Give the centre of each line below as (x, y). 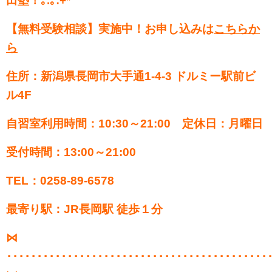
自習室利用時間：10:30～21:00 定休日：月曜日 (134, 123)
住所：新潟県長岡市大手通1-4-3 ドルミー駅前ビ (131, 76)
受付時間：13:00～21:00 (71, 152)
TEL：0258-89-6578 (60, 180)
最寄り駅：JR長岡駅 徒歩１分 (84, 209)
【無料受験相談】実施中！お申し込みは (110, 29)
